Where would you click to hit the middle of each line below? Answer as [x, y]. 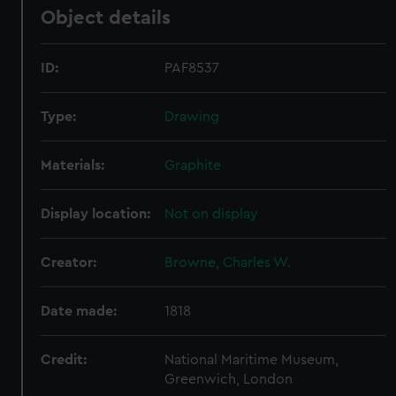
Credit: [64, 360]
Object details [106, 18]
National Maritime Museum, [252, 360]
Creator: [69, 263]
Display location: [96, 214]
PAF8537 [192, 68]
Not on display [212, 214]
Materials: [73, 165]
